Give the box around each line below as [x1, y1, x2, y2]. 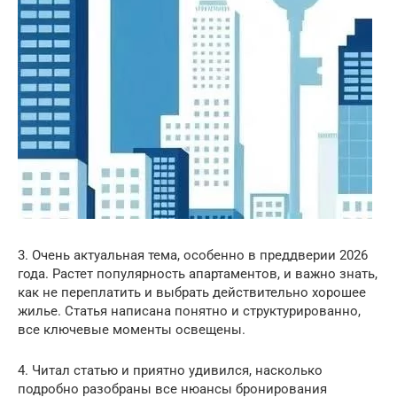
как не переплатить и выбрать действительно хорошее [18, 284, 366, 300]
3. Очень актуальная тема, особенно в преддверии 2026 [18, 247, 368, 263]
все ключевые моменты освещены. [18, 322, 245, 338]
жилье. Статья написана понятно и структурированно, [18, 303, 361, 319]
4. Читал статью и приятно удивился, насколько [18, 362, 323, 378]
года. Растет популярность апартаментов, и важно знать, [18, 266, 378, 282]
